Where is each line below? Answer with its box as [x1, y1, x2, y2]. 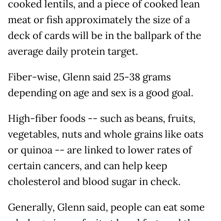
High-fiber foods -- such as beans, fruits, [8, 112, 195, 125]
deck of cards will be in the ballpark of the [8, 29, 201, 42]
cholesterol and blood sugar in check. [8, 175, 181, 188]
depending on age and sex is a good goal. [8, 86, 193, 100]
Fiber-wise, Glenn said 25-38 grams [8, 71, 171, 84]
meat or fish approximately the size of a [8, 13, 190, 27]
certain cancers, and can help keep [8, 159, 167, 173]
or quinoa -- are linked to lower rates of [8, 144, 192, 157]
